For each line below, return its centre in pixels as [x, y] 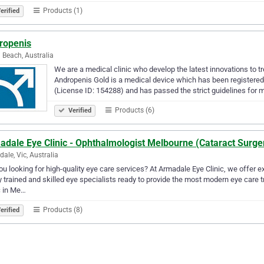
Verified [79, 110]
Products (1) [62, 10]
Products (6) [134, 110]
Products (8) [62, 209]
